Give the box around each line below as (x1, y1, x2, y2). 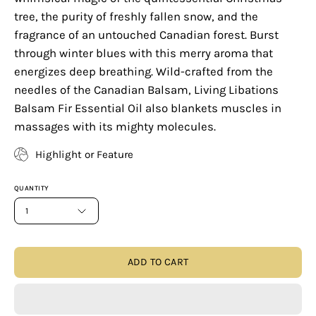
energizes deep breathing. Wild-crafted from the (14, 64, 273, 78)
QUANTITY (14, 184, 49, 193)
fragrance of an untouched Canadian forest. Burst (14, 28, 279, 42)
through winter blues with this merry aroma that (14, 46, 273, 60)
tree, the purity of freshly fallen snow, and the (14, 9, 258, 23)
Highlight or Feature (35, 147, 133, 161)
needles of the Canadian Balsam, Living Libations (14, 83, 279, 97)
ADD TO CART (127, 256, 189, 269)
